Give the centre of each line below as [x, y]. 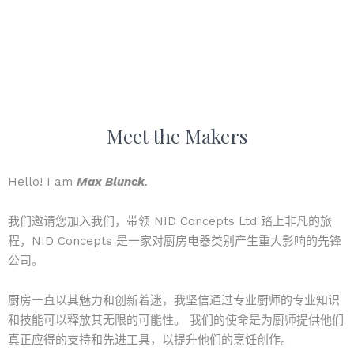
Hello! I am [42, 182]
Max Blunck [111, 182]
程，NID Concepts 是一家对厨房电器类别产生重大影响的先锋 [175, 241]
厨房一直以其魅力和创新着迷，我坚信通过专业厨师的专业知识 [174, 300]
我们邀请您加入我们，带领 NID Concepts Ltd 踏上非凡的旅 [170, 221]
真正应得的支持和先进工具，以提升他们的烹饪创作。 [150, 340]
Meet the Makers [177, 136]
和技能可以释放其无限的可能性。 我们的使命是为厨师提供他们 [176, 320]
